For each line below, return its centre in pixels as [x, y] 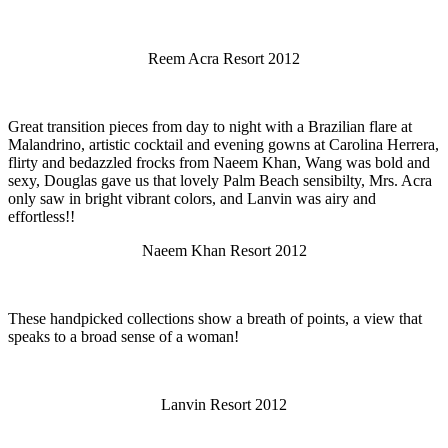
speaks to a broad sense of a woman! [123, 336]
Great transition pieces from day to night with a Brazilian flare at [210, 126]
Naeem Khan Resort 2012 [224, 250]
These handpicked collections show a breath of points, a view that [215, 318]
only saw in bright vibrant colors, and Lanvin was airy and [192, 198]
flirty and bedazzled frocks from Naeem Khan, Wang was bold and [219, 162]
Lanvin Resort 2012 [224, 404]
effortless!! [41, 216]
